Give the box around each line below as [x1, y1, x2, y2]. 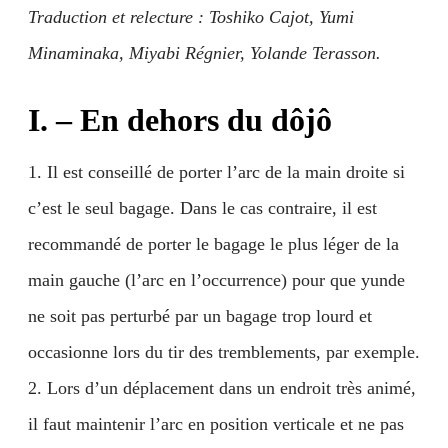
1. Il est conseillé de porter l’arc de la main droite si [28, 162, 405, 182]
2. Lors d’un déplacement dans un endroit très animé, [28, 378, 416, 398]
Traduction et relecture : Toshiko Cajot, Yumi [28, 7, 354, 27]
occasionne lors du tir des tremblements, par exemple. [28, 342, 420, 362]
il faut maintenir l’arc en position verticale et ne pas [28, 414, 404, 434]
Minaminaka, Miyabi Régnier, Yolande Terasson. [28, 43, 381, 63]
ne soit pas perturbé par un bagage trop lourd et [28, 306, 372, 326]
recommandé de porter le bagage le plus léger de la [28, 234, 399, 254]
